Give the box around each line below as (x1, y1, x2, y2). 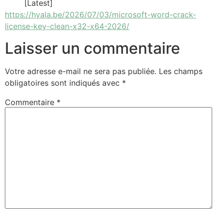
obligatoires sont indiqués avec (5, 77, 122, 88)
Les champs (159, 66, 202, 76)
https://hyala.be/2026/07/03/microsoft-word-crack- (5, 10, 196, 20)
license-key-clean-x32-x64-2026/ (5, 21, 129, 31)
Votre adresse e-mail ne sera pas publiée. (5, 66, 156, 76)
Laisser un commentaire (5, 38, 180, 58)
